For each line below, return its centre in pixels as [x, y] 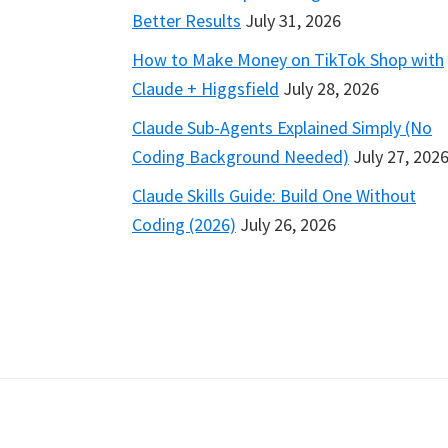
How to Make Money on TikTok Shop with [288, 60]
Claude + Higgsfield [205, 89]
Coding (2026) [184, 225]
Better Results [186, 21]
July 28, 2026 [331, 89]
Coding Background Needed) [240, 157]
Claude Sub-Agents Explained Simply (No [282, 128]
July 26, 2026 [288, 225]
